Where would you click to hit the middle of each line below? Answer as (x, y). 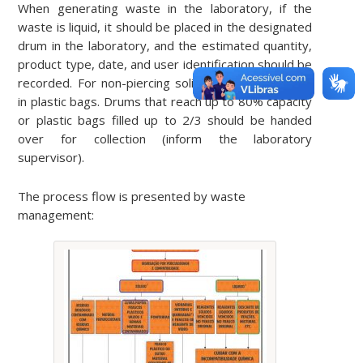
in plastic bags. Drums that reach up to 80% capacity (165, 101)
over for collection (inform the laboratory (165, 138)
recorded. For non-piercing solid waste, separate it (165, 82)
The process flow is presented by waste (132, 196)
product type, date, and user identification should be (165, 64)
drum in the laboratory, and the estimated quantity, (165, 45)
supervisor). (51, 157)
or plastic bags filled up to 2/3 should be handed (165, 120)
